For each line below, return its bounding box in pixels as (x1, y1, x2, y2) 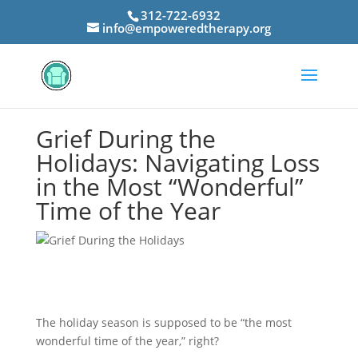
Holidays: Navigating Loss (35, 145, 320, 179)
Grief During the (35, 121, 216, 155)
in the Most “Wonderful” (35, 169, 304, 203)
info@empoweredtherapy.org (101, 20, 271, 37)
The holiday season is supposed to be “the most (35, 314, 292, 330)
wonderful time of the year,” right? (35, 332, 222, 348)
